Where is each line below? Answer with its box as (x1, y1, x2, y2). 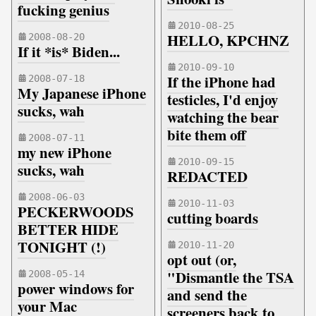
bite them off (167, 124, 246, 145)
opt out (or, (167, 249, 236, 270)
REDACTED (167, 166, 248, 187)
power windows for (18, 278, 134, 299)
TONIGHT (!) (18, 236, 106, 257)
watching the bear (167, 107, 279, 128)
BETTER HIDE (18, 219, 119, 240)
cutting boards (167, 207, 258, 229)
